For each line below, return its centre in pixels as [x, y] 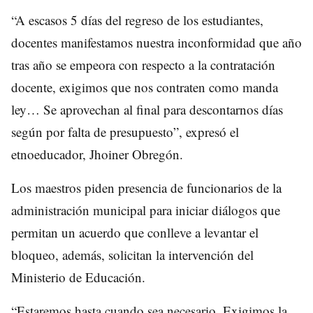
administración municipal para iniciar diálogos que [146, 210]
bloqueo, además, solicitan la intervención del [132, 254]
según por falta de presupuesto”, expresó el [125, 131]
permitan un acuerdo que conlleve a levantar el [135, 232]
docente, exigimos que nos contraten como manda [145, 87]
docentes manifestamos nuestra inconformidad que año [156, 42]
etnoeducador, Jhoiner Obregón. [97, 154]
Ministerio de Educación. [78, 277]
